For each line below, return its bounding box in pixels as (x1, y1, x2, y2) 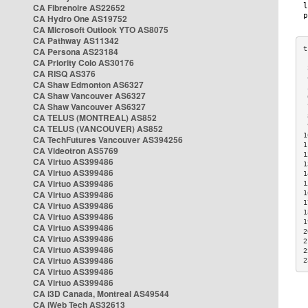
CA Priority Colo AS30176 (33, 56, 134, 69)
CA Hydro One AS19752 (33, 12, 127, 25)
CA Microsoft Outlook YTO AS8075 (33, 23, 168, 36)
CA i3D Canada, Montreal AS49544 (33, 287, 169, 300)
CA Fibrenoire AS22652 (33, 1, 125, 14)
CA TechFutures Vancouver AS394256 (33, 133, 183, 146)
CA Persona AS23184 (33, 45, 118, 58)
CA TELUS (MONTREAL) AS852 (33, 111, 157, 124)
